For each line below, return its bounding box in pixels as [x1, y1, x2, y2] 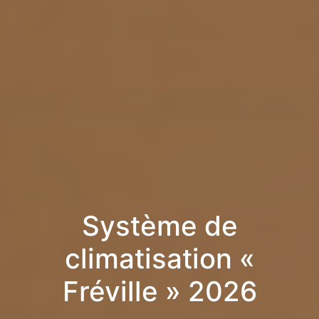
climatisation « [64, 241, 255, 276]
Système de [81, 209, 238, 244]
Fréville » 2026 [62, 274, 257, 309]
